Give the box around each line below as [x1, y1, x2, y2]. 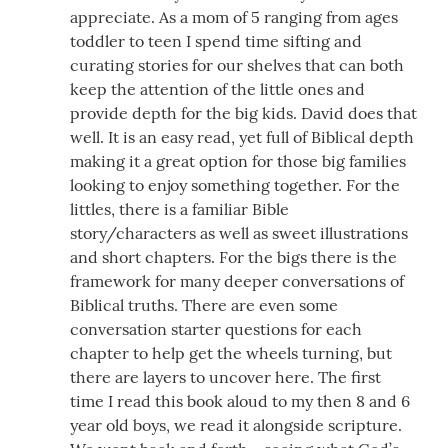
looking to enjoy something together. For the [70, 174, 400, 195]
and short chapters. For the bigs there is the [70, 246, 397, 267]
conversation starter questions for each [70, 318, 362, 339]
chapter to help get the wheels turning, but [70, 342, 392, 363]
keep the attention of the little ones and [70, 78, 365, 99]
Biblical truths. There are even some [70, 294, 338, 315]
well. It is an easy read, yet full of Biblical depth [70, 126, 414, 147]
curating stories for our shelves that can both [70, 54, 404, 75]
